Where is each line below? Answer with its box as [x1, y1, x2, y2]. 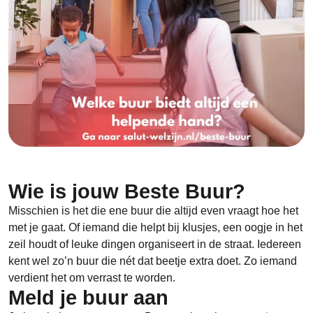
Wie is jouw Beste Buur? [8, 180, 245, 203]
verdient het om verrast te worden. [8, 271, 175, 284]
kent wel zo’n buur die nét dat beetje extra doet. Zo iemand [8, 254, 297, 267]
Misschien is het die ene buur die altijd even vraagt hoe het [8, 204, 298, 217]
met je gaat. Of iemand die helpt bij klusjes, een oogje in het [8, 221, 303, 233]
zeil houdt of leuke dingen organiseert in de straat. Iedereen [8, 238, 301, 250]
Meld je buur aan [8, 286, 168, 309]
